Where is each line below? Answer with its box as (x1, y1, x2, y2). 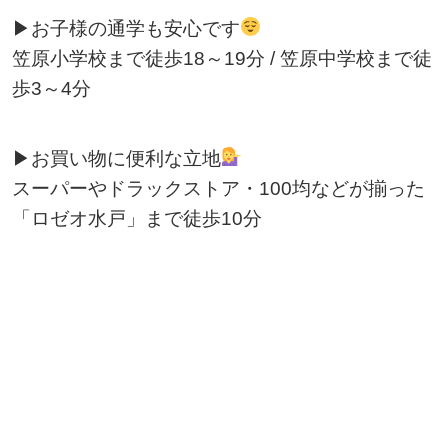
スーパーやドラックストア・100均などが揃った (11, 177, 425, 199)
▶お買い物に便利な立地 (11, 147, 221, 169)
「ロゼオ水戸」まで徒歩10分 (11, 207, 262, 229)
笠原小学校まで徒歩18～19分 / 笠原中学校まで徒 (11, 47, 432, 69)
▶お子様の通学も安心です (11, 17, 240, 39)
